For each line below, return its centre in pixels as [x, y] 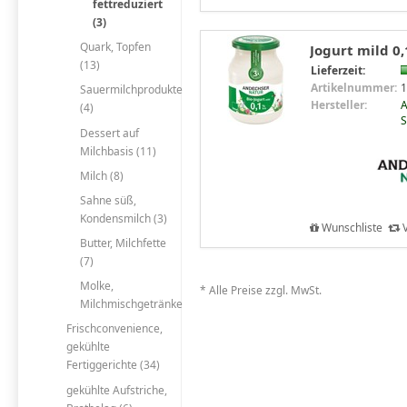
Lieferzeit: [338, 70]
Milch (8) [101, 175]
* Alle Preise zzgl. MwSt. [261, 289]
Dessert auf [109, 133]
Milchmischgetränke [131, 304]
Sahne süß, [108, 200]
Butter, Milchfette [123, 243]
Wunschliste [352, 227]
